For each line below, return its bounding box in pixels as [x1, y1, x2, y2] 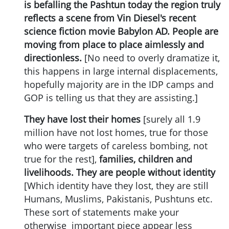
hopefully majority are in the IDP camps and [24, 78, 214, 90]
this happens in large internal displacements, [24, 65, 218, 77]
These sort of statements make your [24, 206, 179, 218]
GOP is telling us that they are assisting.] [24, 91, 198, 104]
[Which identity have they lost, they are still [24, 179, 209, 192]
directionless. [24, 52, 82, 64]
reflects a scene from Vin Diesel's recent [24, 12, 196, 24]
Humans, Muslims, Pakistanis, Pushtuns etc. [24, 193, 213, 205]
